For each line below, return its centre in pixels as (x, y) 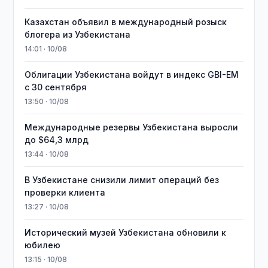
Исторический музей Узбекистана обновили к (126, 232)
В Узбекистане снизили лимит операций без (122, 180)
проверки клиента (65, 192)
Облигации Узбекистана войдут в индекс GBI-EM (132, 74)
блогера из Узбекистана (78, 34)
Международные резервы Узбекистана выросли (132, 127)
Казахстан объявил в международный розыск (126, 22)
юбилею (43, 245)
